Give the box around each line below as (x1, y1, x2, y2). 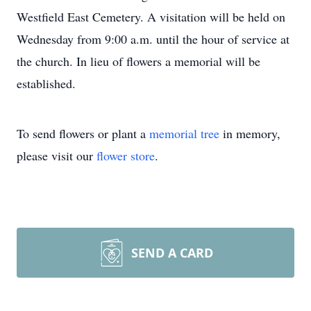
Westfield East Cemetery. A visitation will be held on (17, 8, 285, 25)
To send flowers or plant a (17, 125, 149, 142)
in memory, (219, 125, 280, 142)
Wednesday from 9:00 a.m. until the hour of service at (17, 31, 289, 47)
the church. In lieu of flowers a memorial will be (17, 53, 260, 69)
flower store (96, 147, 155, 164)
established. (17, 75, 76, 92)
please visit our (17, 147, 96, 164)
